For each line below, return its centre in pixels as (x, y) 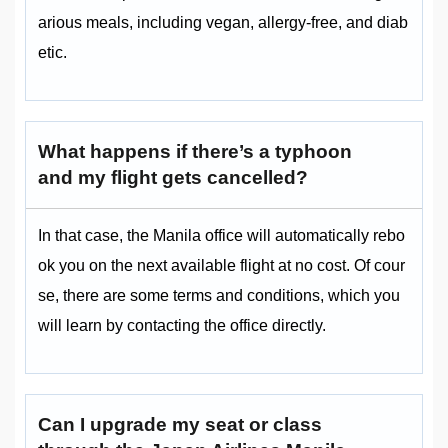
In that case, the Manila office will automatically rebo (221, 236)
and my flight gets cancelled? (173, 178)
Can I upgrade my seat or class (180, 425)
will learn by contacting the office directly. (182, 326)
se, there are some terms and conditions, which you (219, 296)
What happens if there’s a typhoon (195, 152)
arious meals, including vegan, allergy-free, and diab (223, 23)
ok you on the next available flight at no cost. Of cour (221, 266)
